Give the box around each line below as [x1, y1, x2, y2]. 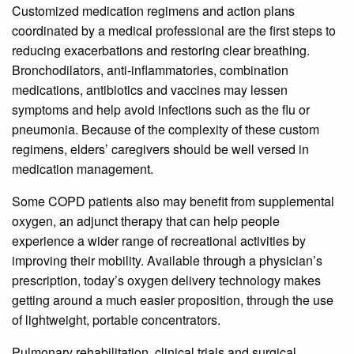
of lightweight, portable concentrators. [12, 311, 220, 330]
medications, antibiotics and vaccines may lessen [12, 81, 288, 100]
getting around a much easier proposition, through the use [12, 291, 333, 310]
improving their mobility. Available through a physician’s [12, 251, 322, 270]
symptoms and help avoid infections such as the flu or [12, 100, 310, 119]
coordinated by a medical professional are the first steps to [12, 21, 336, 40]
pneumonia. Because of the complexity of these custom [12, 120, 319, 139]
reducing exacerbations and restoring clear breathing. [12, 41, 310, 60]
